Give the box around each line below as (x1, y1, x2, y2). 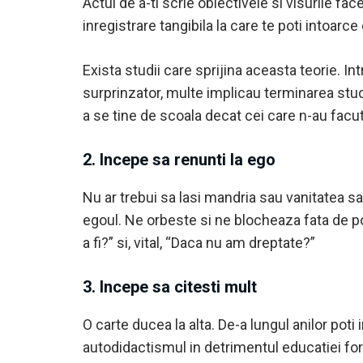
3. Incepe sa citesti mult (83, 277, 257, 297)
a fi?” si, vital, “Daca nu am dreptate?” (83, 234, 315, 251)
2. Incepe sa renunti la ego (83, 150, 275, 169)
